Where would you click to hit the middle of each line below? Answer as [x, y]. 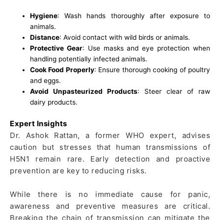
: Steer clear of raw [174, 92]
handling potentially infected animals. [89, 59]
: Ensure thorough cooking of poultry [152, 70]
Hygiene [44, 16]
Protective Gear [56, 48]
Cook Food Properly [62, 70]
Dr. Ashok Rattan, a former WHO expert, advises [110, 135]
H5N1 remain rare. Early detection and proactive [110, 159]
